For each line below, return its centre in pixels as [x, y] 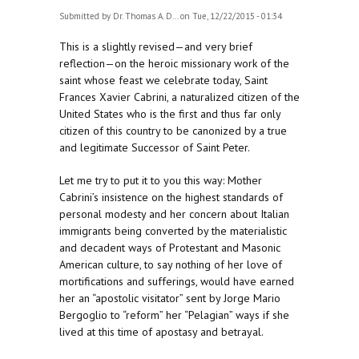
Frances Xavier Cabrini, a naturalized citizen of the [179, 97]
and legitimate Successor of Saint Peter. [155, 148]
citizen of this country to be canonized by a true [173, 131]
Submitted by [86, 16]
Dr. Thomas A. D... [145, 16]
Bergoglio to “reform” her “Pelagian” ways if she [174, 315]
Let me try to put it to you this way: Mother [161, 181]
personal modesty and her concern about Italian [174, 214]
